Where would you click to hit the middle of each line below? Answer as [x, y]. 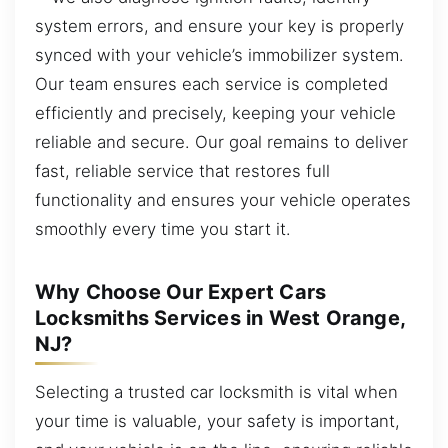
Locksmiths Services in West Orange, [220, 317]
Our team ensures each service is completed [211, 83]
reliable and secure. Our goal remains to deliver [221, 141]
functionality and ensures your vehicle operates [223, 199]
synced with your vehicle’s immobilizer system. [219, 54]
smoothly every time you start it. [163, 228]
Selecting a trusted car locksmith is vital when [216, 391]
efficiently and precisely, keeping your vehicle [215, 112]
